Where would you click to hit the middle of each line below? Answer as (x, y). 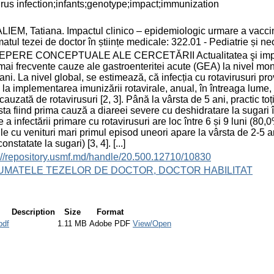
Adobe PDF (110, 223)
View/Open (152, 223)
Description (33, 212)
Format (110, 212)
